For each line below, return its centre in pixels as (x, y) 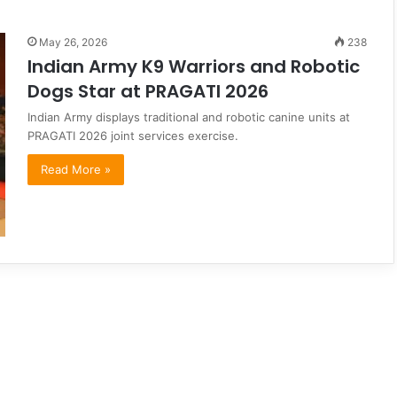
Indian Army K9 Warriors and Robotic (194, 66)
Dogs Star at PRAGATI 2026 (148, 91)
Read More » (76, 169)
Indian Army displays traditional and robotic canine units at (189, 117)
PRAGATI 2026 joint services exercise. (133, 135)
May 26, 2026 (73, 42)
